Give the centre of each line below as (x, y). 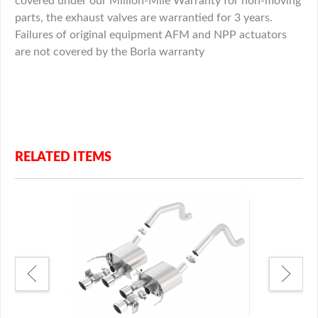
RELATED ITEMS (63, 158)
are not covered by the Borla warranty (110, 52)
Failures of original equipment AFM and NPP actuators (151, 35)
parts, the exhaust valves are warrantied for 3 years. (144, 18)
